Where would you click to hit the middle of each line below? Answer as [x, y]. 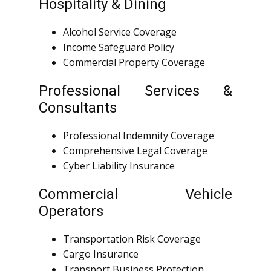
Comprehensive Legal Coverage [135, 151]
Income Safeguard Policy [119, 47]
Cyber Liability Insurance [119, 166]
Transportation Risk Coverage [132, 239]
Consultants [78, 108]
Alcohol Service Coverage [120, 32]
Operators [71, 211]
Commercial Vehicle [135, 194]
